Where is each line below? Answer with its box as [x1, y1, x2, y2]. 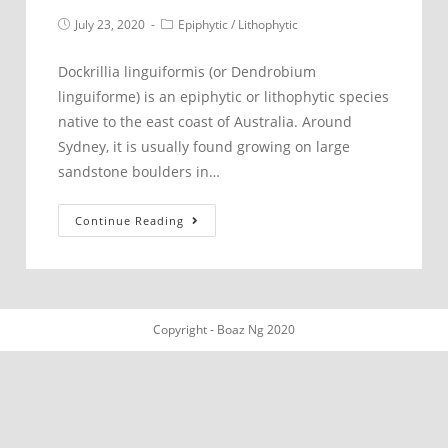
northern [214, 256, 275, 276]
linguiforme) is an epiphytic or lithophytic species [57, 87, 389, 107]
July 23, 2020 [74, 16, 145, 34]
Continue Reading [74, 213, 184, 229]
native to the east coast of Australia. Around [57, 112, 352, 132]
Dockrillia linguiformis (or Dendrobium [57, 62, 316, 82]
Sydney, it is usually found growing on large [57, 137, 350, 157]
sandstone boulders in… [57, 162, 220, 182]
